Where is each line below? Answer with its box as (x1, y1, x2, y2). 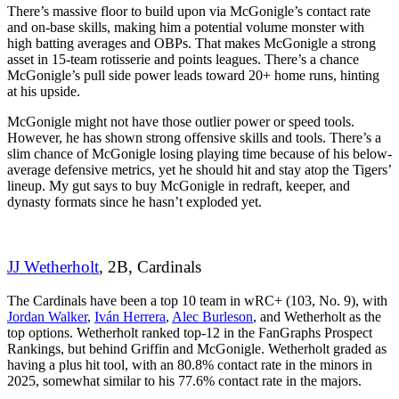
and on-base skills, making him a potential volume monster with (7, 19, 364, 35)
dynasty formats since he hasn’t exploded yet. (7, 193, 265, 209)
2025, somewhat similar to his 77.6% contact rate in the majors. (7, 373, 365, 389)
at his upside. (7, 83, 84, 99)
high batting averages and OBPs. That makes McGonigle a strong (7, 35, 376, 51)
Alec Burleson (172, 309, 253, 325)
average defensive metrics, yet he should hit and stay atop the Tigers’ (7, 161, 391, 177)
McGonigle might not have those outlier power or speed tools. (7, 113, 354, 129)
